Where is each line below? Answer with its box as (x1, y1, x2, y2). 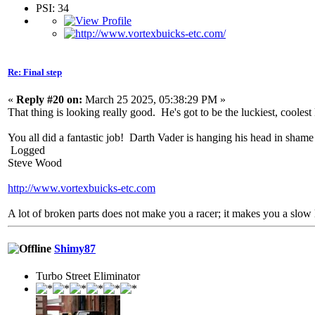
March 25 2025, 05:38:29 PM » (82, 94, 226, 106)
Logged (8, 144, 45, 157)
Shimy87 (54, 242, 96, 255)
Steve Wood (8, 157, 62, 169)
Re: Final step (8, 67, 62, 78)
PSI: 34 (36, 2, 69, 15)
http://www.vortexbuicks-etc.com (8, 182, 155, 195)
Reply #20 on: (16, 94, 82, 106)
